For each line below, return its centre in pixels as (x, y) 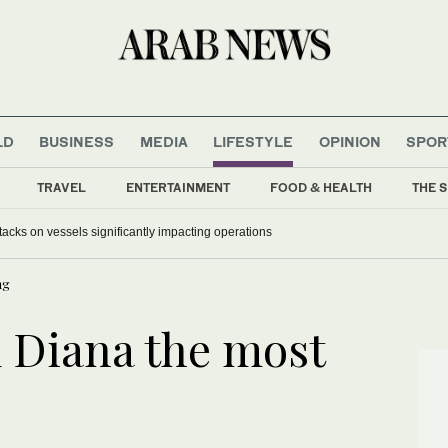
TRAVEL (61, 187)
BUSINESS (77, 141)
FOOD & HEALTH (321, 187)
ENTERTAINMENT (178, 187)
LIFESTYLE (253, 141)
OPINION (349, 141)
